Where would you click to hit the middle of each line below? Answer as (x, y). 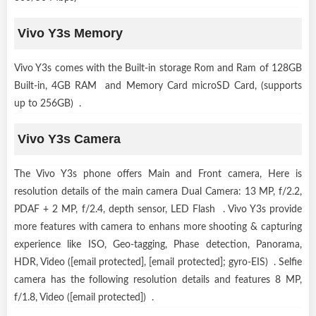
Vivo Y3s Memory (70, 33)
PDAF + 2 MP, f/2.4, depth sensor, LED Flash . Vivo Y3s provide (158, 209)
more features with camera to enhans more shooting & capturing (158, 227)
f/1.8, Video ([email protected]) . (84, 297)
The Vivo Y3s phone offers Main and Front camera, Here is (158, 174)
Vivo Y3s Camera (69, 139)
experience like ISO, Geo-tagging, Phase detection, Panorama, (158, 244)
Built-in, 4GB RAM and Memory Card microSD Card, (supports (158, 86)
